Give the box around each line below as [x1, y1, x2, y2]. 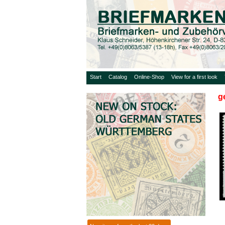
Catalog [108, 74, 127, 80]
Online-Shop [134, 74, 164, 80]
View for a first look [171, 74, 217, 80]
